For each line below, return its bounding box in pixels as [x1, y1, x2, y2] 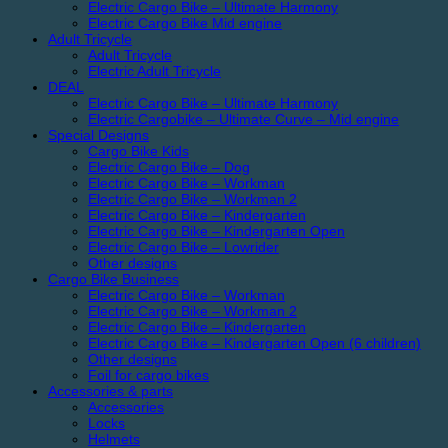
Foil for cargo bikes [88, 366, 209, 383]
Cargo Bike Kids [88, 142, 189, 159]
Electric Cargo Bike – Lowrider [88, 238, 279, 255]
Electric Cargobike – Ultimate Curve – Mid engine [88, 110, 399, 127]
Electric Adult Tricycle [88, 62, 221, 79]
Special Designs [48, 126, 149, 143]
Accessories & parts [48, 382, 173, 399]
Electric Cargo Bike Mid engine [88, 14, 282, 31]
